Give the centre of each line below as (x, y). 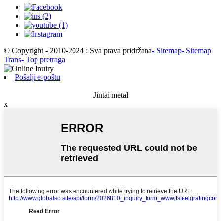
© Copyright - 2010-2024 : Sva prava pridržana (78, 50)
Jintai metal (110, 95)
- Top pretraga (43, 59)
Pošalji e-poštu (37, 77)
